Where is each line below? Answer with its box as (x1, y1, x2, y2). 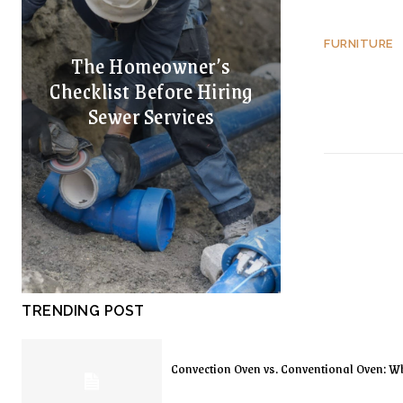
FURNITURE (324, 37, 393, 50)
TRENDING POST (22, 302, 145, 319)
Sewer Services (87, 98, 215, 133)
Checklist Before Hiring (49, 73, 253, 108)
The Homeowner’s (71, 48, 231, 83)
